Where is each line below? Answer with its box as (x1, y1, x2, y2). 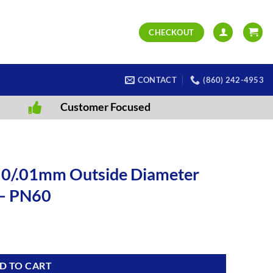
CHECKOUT (149, 27, 194, 37)
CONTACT (137, 75, 177, 85)
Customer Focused (60, 99, 151, 113)
